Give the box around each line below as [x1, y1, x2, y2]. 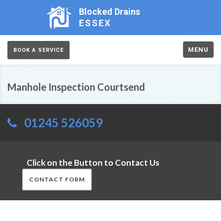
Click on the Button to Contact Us [22, 157, 164, 168]
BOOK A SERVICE [13, 47, 64, 53]
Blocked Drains [79, 6, 140, 17]
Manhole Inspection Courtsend [7, 81, 145, 93]
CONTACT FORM [29, 176, 85, 183]
